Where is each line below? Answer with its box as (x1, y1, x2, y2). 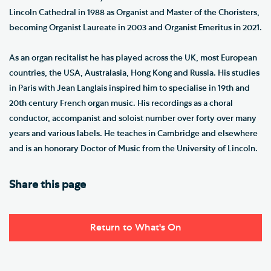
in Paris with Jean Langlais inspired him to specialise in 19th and (9, 83, 250, 93)
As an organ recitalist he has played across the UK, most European (9, 53, 257, 62)
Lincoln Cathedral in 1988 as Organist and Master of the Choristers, (9, 8, 260, 17)
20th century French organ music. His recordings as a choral (9, 99, 233, 108)
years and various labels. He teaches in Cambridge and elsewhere (9, 129, 258, 138)
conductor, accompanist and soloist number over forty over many (9, 114, 256, 123)
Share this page (9, 179, 86, 191)
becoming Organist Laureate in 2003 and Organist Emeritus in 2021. (9, 23, 262, 32)
